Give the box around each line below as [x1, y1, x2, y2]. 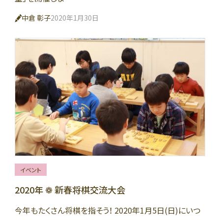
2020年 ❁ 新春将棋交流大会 [15, 183, 125, 196]
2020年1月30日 [51, 13, 99, 23]
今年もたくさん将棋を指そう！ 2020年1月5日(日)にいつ [15, 204, 200, 217]
